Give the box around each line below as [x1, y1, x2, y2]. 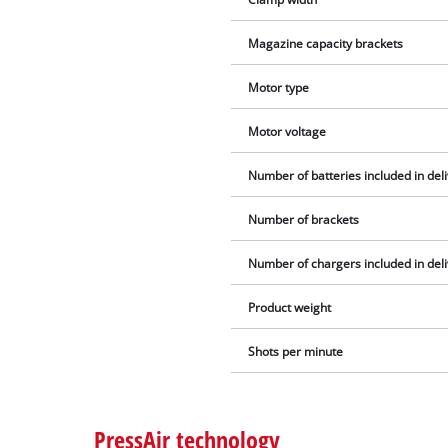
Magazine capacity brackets [248, 36, 404, 52]
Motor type [248, 80, 310, 96]
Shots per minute [248, 344, 344, 360]
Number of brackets [248, 212, 360, 228]
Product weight [248, 300, 332, 316]
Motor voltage [248, 124, 327, 140]
